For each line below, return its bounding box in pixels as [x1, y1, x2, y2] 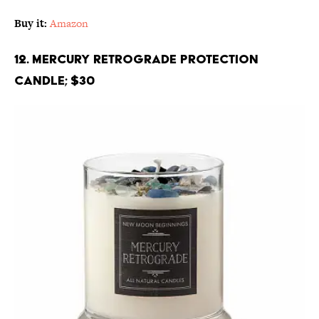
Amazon [50, 16, 88, 31]
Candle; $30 [14, 73, 95, 88]
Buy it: [14, 16, 47, 31]
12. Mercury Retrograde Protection [14, 51, 258, 67]
